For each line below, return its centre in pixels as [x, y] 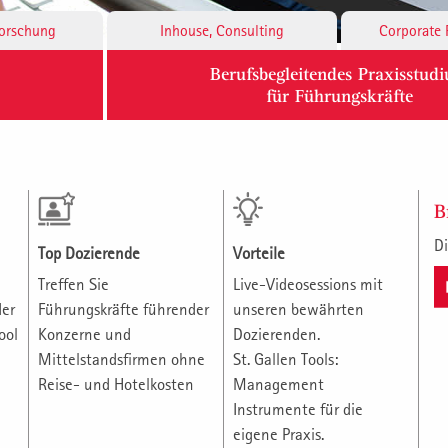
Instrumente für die [297, 409]
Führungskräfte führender [123, 309]
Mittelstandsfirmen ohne [121, 359]
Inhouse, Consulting [222, 30]
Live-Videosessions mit [307, 284]
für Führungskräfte [339, 96]
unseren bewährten [298, 309]
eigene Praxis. [278, 434]
